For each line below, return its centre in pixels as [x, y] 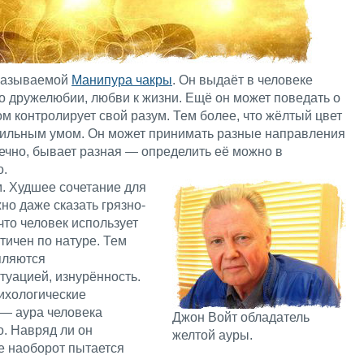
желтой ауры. [212, 336]
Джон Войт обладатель [240, 318]
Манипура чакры [122, 80]
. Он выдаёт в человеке [243, 80]
